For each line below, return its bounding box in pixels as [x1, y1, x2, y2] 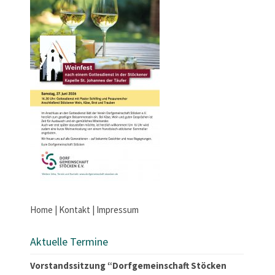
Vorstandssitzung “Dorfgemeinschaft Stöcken [30, 259, 227, 271]
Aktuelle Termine [30, 234, 108, 249]
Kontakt [59, 203, 90, 215]
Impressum [96, 203, 139, 215]
